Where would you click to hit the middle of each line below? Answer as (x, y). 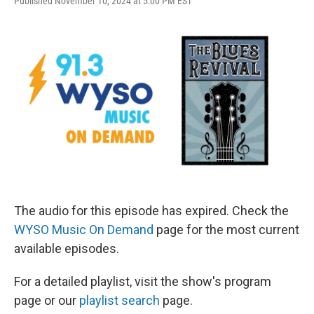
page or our (47, 301)
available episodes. (67, 249)
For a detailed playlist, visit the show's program (143, 282)
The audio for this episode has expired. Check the (151, 211)
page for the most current (226, 230)
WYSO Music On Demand (84, 230)
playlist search (120, 301)
